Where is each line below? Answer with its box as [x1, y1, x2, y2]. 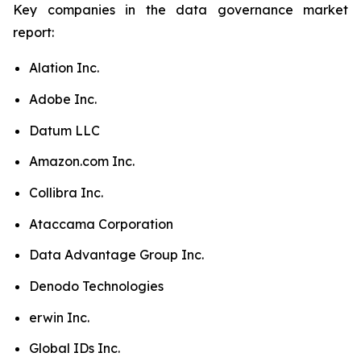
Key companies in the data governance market [13, 2, 348, 19]
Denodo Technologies [29, 277, 164, 294]
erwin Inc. [29, 309, 89, 326]
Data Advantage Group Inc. [29, 247, 204, 263]
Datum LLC [29, 122, 100, 139]
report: [13, 24, 54, 41]
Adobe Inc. [29, 91, 97, 107]
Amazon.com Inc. [29, 153, 135, 170]
